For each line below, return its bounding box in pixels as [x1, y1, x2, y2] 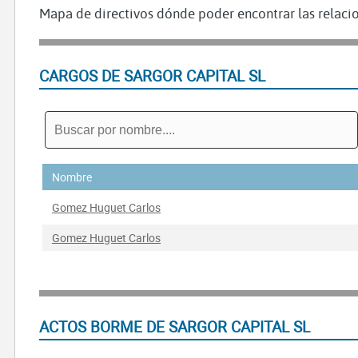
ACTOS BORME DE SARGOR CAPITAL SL [39, 316, 310, 338]
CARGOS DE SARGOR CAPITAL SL [39, 66, 265, 87]
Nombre [52, 169, 92, 185]
